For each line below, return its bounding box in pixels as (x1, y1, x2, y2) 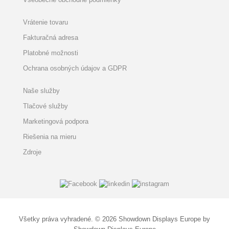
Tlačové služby (23, 102, 68, 110)
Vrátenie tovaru (23, 18, 68, 26)
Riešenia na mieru (23, 133, 76, 141)
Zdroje (23, 148, 41, 156)
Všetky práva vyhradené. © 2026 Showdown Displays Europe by (19, 215, 210, 223)
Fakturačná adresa (23, 34, 78, 41)
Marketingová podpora (23, 118, 88, 125)
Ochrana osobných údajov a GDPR (23, 64, 127, 72)
